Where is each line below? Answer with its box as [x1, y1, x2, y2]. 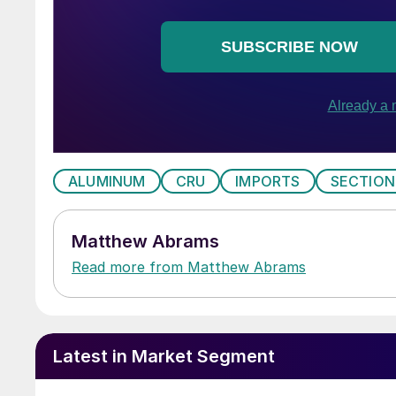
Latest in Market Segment [53, 345, 275, 367]
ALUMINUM [68, 171, 146, 190]
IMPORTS [235, 171, 301, 190]
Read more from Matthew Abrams [72, 257, 306, 276]
